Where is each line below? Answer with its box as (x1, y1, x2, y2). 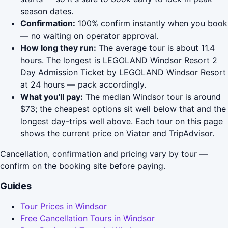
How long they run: (20, 43, 96, 53)
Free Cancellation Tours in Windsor (20, 213, 155, 224)
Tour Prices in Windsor (20, 201, 107, 212)
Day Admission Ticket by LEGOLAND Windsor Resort (20, 67, 226, 78)
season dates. (20, 6, 73, 17)
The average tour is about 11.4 (96, 43, 215, 53)
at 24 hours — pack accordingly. (20, 79, 146, 90)
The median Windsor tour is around (83, 92, 221, 102)
